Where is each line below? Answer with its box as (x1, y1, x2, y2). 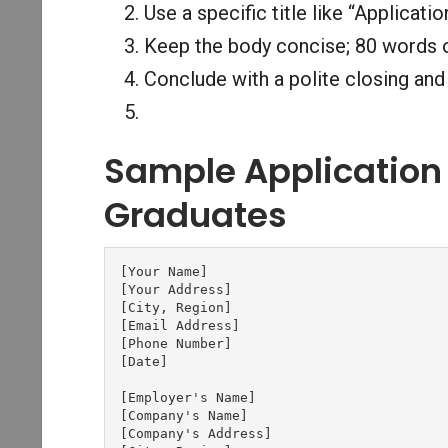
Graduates (103, 190, 287, 239)
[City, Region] (119, 299, 232, 315)
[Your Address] (119, 281, 232, 297)
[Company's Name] (119, 407, 248, 423)
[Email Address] (119, 317, 240, 333)
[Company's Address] (119, 425, 272, 441)
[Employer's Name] (119, 389, 256, 405)
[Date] (119, 353, 168, 369)
